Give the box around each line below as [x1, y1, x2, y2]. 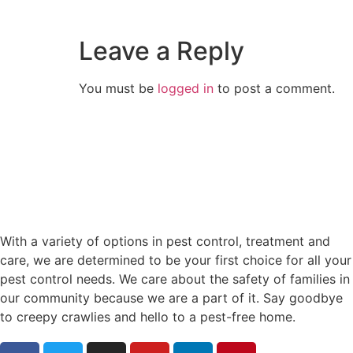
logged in [158, 80, 214, 97]
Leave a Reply [79, 35, 244, 67]
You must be [79, 80, 158, 97]
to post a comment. [214, 80, 335, 97]
